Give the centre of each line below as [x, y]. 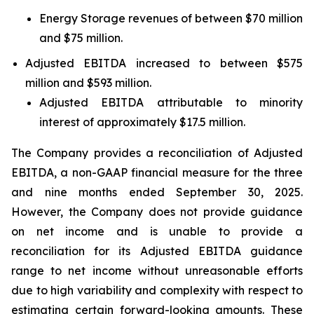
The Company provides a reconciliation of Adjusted [157, 153]
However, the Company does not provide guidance [157, 212]
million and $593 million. [88, 83]
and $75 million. [81, 38]
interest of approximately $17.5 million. [142, 122]
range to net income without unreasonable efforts [157, 271]
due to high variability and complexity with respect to [157, 290]
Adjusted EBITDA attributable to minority [171, 102]
